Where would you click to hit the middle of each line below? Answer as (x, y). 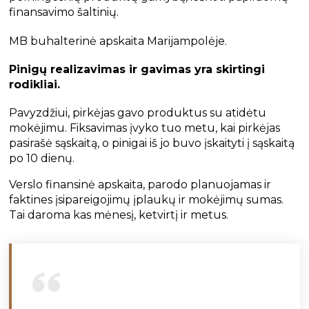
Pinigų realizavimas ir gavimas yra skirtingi (137, 70)
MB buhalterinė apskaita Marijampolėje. (118, 41)
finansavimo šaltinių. (64, 12)
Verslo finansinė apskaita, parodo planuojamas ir (140, 185)
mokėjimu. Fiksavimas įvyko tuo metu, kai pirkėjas (145, 128)
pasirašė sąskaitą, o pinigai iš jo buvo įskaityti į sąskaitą (152, 143)
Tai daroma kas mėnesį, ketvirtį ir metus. (119, 215)
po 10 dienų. (42, 159)
